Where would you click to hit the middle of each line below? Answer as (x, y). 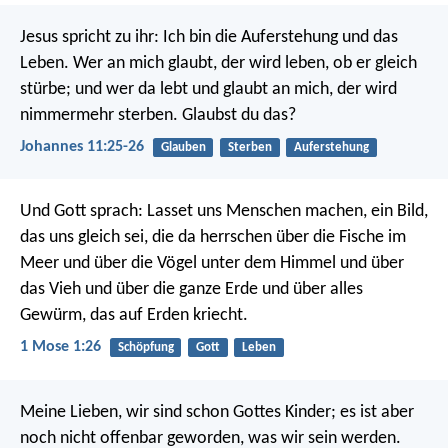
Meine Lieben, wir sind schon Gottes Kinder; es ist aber (217, 412)
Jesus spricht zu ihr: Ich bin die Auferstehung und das (209, 37)
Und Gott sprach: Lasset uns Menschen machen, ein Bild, (224, 212)
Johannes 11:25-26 (82, 147)
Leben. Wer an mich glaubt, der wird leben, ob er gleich (218, 63)
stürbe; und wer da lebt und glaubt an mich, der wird (208, 89)
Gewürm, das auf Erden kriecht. (134, 316)
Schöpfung (145, 348)
